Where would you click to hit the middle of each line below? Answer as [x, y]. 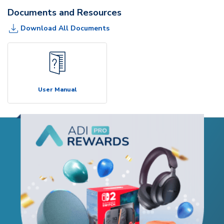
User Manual [57, 89]
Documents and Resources [64, 12]
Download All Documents [65, 28]
